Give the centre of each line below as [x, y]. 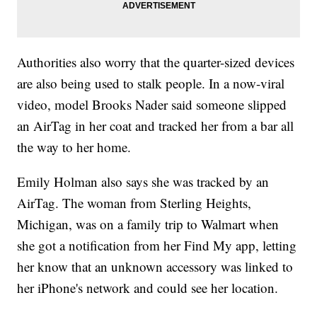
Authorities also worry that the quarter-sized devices [156, 62]
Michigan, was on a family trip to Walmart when [148, 224]
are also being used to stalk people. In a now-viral [151, 83]
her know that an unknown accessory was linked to [155, 266]
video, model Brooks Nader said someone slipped [152, 104]
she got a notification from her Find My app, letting [157, 245]
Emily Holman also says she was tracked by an [143, 181]
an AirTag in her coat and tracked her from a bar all [156, 125]
